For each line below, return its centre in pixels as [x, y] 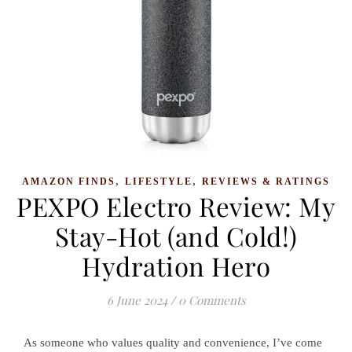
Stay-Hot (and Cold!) [176, 236]
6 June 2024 [137, 300]
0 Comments [212, 300]
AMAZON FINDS [69, 181]
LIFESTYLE [159, 181]
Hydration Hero [176, 266]
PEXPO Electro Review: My [176, 206]
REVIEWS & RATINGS [266, 181]
